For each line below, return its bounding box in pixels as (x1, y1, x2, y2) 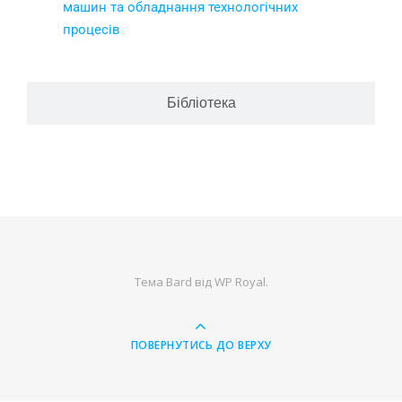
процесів (63, 22, 120, 39)
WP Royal (214, 274, 266, 291)
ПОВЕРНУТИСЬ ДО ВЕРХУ (130, 337, 272, 354)
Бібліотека (166, 95, 236, 111)
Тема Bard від (134, 274, 214, 291)
